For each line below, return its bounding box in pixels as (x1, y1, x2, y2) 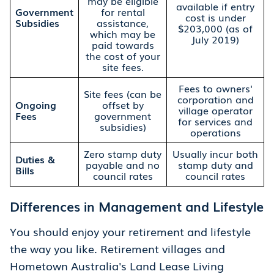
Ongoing (15, 97, 56, 113)
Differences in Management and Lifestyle (10, 196, 264, 216)
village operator (178, 103, 253, 118)
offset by (102, 97, 144, 113)
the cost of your (85, 48, 160, 64)
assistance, (97, 15, 149, 31)
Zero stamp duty (84, 146, 161, 161)
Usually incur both (172, 146, 258, 161)
